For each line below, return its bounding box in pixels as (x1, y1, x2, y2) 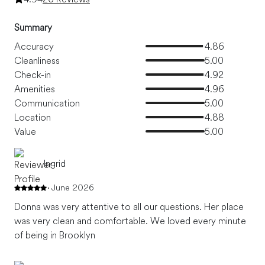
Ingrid (44, 157, 66, 170)
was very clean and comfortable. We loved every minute (14, 215, 246, 227)
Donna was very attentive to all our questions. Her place (14, 201, 244, 213)
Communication (14, 97, 80, 109)
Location (14, 111, 51, 124)
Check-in (14, 69, 51, 81)
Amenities (14, 83, 55, 95)
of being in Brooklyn (14, 229, 95, 241)
